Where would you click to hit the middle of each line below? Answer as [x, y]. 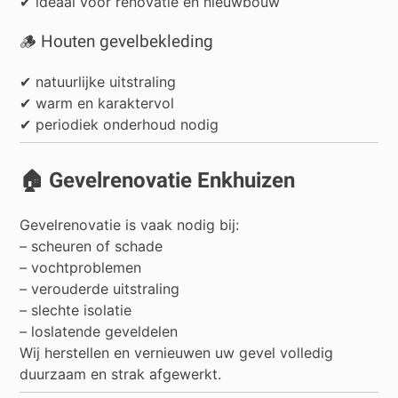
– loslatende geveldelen [99, 331]
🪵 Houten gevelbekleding [117, 41]
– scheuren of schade [92, 246]
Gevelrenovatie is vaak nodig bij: [130, 224]
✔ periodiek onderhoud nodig [119, 124]
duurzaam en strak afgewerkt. [121, 374]
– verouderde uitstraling [100, 288]
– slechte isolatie [76, 310]
